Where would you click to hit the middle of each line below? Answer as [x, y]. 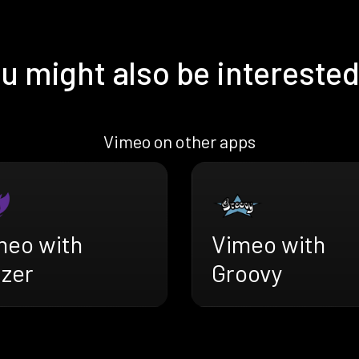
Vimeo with [268, 244]
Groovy [247, 273]
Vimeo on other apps [179, 141]
